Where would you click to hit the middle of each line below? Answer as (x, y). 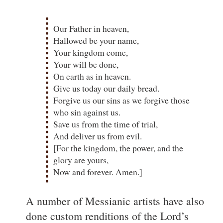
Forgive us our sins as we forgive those (121, 100)
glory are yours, (81, 160)
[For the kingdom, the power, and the (118, 148)
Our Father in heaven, (91, 28)
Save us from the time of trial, (106, 124)
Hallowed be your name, (96, 40)
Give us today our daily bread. (106, 88)
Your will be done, (86, 64)
